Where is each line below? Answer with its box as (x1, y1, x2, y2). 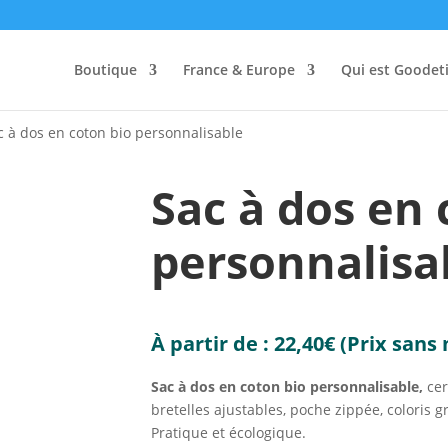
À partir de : (150, 329, 274, 357)
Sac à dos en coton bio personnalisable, (150, 376, 427, 396)
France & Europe (183, 60, 295, 79)
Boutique (74, 60, 137, 79)
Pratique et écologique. (150, 422, 306, 442)
